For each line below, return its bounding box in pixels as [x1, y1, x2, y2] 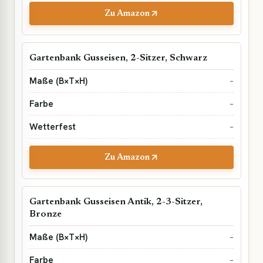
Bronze [29, 210, 62, 219]
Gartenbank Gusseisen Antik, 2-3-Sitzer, [29, 197, 203, 207]
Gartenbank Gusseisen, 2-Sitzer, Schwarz [29, 53, 207, 63]
